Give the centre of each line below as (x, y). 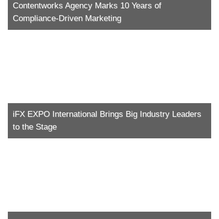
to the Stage (35, 127)
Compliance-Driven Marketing (67, 18)
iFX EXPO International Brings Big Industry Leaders (107, 114)
